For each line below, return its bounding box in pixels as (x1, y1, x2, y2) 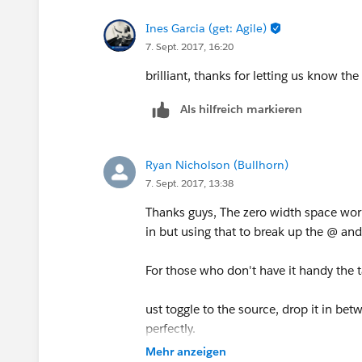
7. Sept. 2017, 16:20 (145, 39, 234, 53)
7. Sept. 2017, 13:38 (145, 175, 234, 190)
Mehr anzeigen (145, 343, 226, 359)
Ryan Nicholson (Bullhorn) (145, 157, 288, 172)
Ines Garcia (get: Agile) (145, 20, 267, 36)
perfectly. (145, 320, 199, 336)
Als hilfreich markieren (180, 101, 302, 116)
